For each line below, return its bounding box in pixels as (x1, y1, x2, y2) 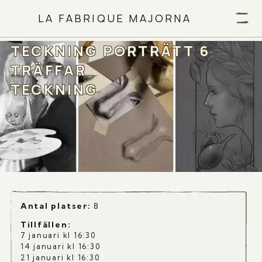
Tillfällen (20, 219, 68, 230)
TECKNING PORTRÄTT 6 (10, 41, 210, 60)
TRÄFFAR (10, 60, 87, 80)
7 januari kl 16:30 (20, 230, 96, 240)
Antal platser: (20, 201, 91, 211)
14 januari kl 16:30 (20, 242, 101, 251)
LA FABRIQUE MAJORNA (38, 11, 191, 25)
